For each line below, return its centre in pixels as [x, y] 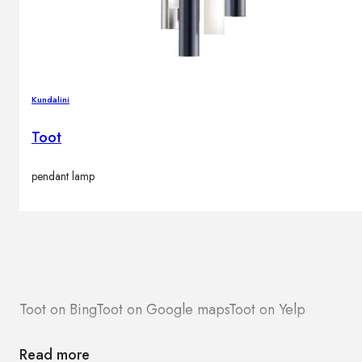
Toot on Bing [58, 310]
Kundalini [51, 99]
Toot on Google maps [162, 310]
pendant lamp [63, 177]
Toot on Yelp [267, 310]
